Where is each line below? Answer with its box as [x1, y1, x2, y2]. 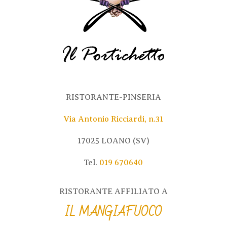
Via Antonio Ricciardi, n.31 [63, 114, 164, 124]
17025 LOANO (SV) [77, 136, 149, 145]
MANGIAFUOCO [79, 201, 163, 223]
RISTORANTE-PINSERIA [65, 92, 161, 102]
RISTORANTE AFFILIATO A [59, 186, 168, 196]
